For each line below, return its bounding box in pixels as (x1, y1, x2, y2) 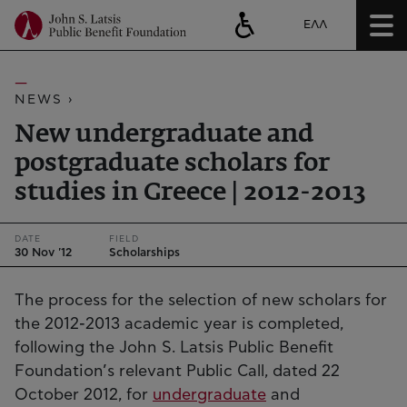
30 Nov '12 (15, 247, 72, 260)
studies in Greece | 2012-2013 (15, 180, 366, 205)
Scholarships (109, 247, 180, 260)
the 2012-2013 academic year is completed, (15, 315, 343, 333)
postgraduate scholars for (15, 151, 330, 176)
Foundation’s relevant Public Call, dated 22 (15, 362, 340, 380)
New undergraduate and (15, 122, 313, 147)
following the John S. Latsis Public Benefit (15, 339, 333, 356)
